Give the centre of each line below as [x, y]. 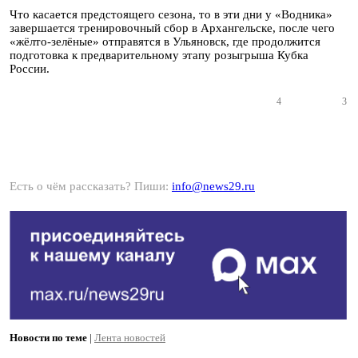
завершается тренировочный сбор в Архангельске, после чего [172, 28]
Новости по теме [48, 338]
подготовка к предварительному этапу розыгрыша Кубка [159, 55]
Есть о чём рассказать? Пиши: [91, 186]
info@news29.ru [213, 186]
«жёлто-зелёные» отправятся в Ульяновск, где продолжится [165, 42]
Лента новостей [130, 338]
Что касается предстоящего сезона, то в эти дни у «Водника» [171, 14]
